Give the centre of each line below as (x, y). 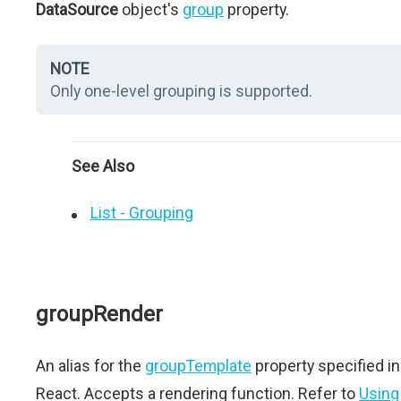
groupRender (99, 314)
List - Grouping (142, 213)
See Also (103, 166)
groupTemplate (198, 366)
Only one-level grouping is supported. (181, 91)
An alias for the (90, 366)
